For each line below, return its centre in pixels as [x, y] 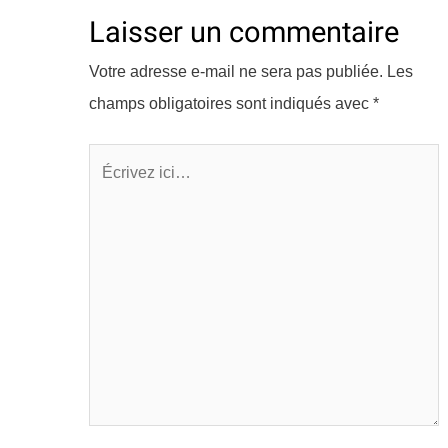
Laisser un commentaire [243, 31]
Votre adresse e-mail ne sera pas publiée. [235, 71]
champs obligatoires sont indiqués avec [230, 103]
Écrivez [114, 158]
